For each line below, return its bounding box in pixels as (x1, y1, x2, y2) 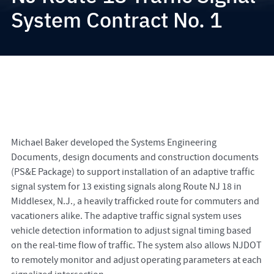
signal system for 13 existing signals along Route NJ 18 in (10, 180, 242, 193)
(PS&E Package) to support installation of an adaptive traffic (10, 166, 254, 179)
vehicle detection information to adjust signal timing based (10, 224, 251, 237)
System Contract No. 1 (10, 6, 222, 34)
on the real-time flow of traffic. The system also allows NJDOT (10, 239, 262, 252)
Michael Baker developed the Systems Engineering (10, 136, 217, 149)
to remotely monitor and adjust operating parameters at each (10, 254, 262, 267)
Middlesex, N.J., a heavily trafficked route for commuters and (10, 195, 259, 208)
